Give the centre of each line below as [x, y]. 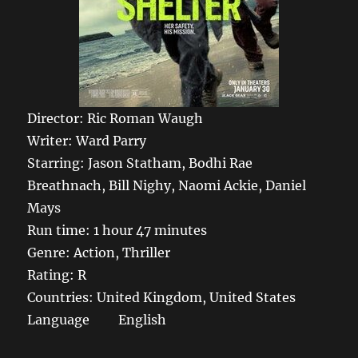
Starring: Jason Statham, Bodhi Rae [140, 163]
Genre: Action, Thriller [99, 253]
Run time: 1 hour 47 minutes [117, 231]
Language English [97, 320]
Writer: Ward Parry [87, 141]
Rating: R [57, 275]
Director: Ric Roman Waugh [115, 119]
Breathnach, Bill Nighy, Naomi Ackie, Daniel [167, 186]
